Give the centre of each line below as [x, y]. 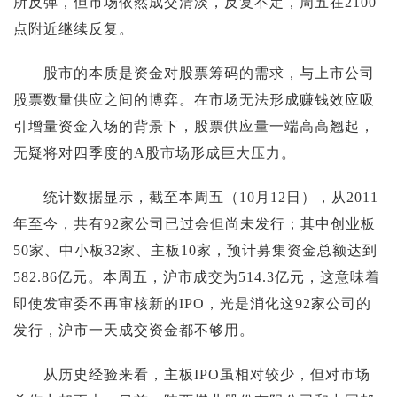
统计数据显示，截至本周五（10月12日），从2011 [196, 197]
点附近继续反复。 [74, 28]
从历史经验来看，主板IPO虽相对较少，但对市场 [192, 374]
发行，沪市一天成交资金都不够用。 [134, 330]
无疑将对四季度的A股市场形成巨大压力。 [155, 152]
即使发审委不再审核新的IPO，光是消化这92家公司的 [192, 303]
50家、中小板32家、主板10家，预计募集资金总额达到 [195, 250]
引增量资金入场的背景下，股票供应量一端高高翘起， [194, 126]
